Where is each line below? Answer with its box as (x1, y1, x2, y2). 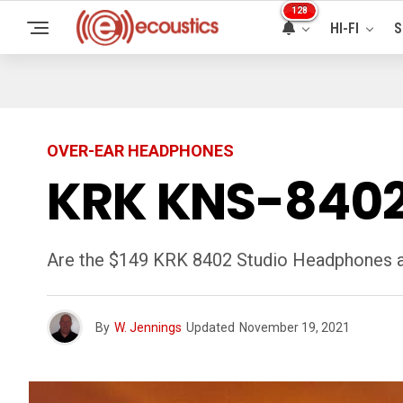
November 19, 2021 (239, 320, 350, 335)
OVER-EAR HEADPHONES (47, 141, 234, 160)
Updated (186, 320, 235, 335)
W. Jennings (114, 320, 182, 335)
